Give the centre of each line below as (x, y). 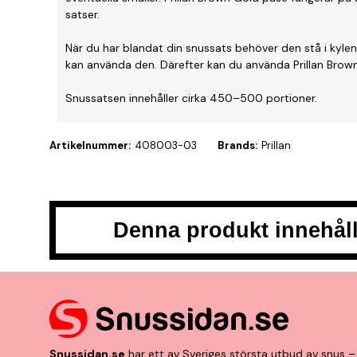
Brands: (237, 145)
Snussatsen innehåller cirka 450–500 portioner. (191, 98)
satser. (82, 14)
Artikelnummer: (90, 145)
